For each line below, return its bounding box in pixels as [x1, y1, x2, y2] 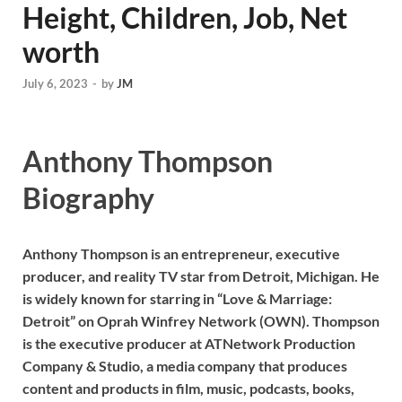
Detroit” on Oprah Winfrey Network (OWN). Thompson [22, 311, 380, 329]
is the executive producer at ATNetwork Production [22, 334, 355, 352]
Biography [22, 180, 154, 216]
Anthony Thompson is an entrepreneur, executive [22, 244, 340, 262]
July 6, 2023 [22, 76, 88, 92]
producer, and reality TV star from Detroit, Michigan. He [22, 267, 380, 284]
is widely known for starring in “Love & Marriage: [22, 289, 332, 307]
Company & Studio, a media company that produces [22, 356, 347, 374]
